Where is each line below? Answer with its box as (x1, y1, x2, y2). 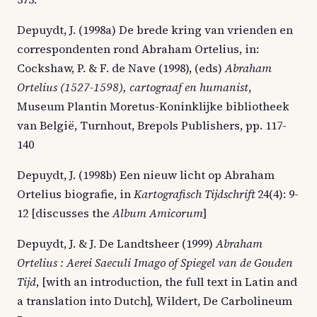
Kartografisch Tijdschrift (134, 185, 258, 202)
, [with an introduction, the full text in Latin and (36, 273, 297, 289)
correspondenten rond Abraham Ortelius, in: (17, 40, 259, 57)
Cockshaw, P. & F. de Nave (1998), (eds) (17, 59, 225, 76)
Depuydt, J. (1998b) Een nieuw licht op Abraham (17, 166, 275, 183)
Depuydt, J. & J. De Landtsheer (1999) (17, 235, 216, 251)
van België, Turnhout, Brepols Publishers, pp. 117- (17, 117, 287, 133)
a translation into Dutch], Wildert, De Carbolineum (17, 292, 292, 309)
